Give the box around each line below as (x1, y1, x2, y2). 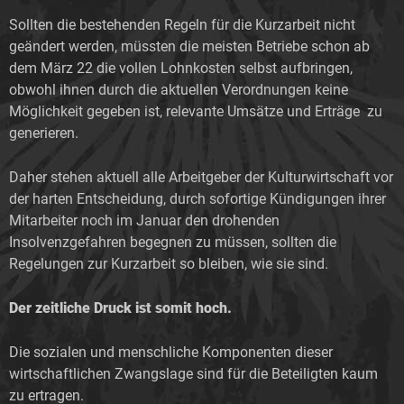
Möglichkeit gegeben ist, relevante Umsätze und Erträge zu (9, 102, 382, 120)
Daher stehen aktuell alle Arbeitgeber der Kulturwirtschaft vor (9, 168, 393, 186)
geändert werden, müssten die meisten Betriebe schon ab (9, 37, 370, 55)
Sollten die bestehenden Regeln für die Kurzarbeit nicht (9, 15, 355, 33)
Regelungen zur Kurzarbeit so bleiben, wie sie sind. (9, 254, 328, 272)
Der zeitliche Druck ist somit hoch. (9, 298, 232, 317)
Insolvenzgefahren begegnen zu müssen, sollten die (9, 233, 336, 251)
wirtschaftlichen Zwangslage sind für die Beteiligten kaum (9, 364, 378, 382)
